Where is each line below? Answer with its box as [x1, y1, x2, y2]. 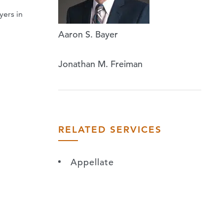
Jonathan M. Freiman [58, 58, 143, 70]
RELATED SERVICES [58, 123, 162, 135]
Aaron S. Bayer [58, 29, 118, 40]
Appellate [71, 156, 114, 168]
